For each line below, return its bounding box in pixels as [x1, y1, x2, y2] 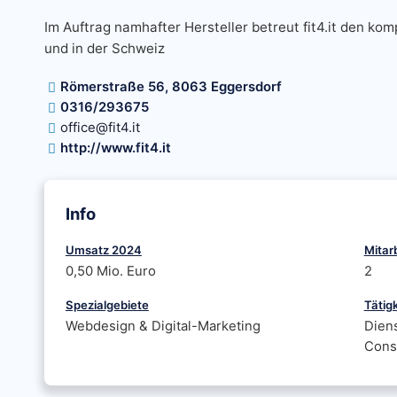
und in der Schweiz [43, 40, 165, 57]
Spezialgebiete [65, 298, 149, 312]
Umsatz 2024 [65, 243, 142, 257]
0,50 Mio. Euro [65, 263, 156, 279]
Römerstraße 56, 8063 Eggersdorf [59, 79, 282, 95]
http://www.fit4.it [59, 140, 171, 156]
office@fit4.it [59, 120, 140, 136]
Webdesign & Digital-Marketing [65, 318, 261, 334]
